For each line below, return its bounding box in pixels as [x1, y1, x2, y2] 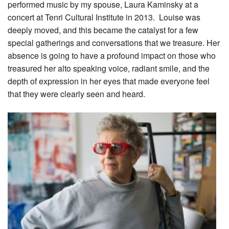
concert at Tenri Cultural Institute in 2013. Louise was [8, 11, 200, 23]
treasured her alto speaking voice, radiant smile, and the [8, 62, 210, 74]
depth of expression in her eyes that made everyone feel [8, 75, 210, 87]
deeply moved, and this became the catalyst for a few [8, 24, 198, 36]
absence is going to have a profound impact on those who [8, 49, 216, 61]
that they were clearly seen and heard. [8, 87, 145, 100]
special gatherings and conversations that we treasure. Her [8, 36, 220, 49]
